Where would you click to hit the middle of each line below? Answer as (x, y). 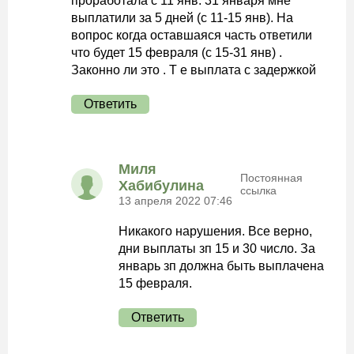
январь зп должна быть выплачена (221, 266)
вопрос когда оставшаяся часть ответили (192, 35)
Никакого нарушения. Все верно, (215, 231)
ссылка (258, 190)
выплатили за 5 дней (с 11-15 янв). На (182, 18)
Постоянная (271, 178)
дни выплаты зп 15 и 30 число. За (217, 249)
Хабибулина (161, 186)
